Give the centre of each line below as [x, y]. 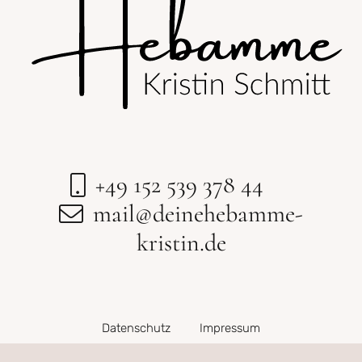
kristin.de [181, 242]
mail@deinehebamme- [198, 213]
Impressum [229, 328]
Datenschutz [137, 328]
